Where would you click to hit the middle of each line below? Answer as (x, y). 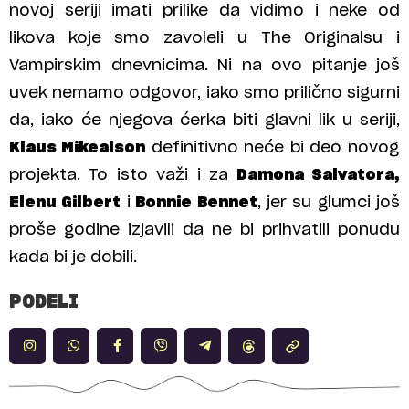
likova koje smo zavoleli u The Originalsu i (204, 37)
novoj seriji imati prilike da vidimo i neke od (204, 10)
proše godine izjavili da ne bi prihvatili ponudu (204, 229)
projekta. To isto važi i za (119, 174)
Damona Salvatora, (315, 174)
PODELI (44, 303)
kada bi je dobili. (73, 257)
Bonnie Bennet (194, 202)
